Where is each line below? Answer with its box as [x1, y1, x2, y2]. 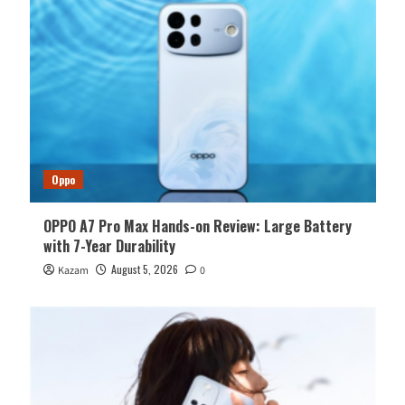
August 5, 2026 [110, 261, 178, 278]
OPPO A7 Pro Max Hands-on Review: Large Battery [42, 215, 352, 238]
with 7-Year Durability [42, 235, 175, 258]
